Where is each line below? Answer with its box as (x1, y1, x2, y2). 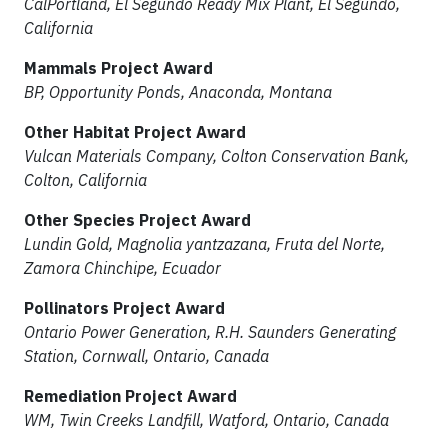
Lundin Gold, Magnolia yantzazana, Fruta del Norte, (24, 234, 385, 254)
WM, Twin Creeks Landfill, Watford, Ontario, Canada (24, 410, 389, 430)
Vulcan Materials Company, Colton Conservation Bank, (24, 146, 409, 166)
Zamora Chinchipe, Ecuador (24, 258, 221, 278)
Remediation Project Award (24, 386, 237, 406)
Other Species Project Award (24, 210, 251, 230)
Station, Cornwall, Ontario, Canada (24, 346, 269, 366)
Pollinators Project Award (24, 298, 225, 318)
